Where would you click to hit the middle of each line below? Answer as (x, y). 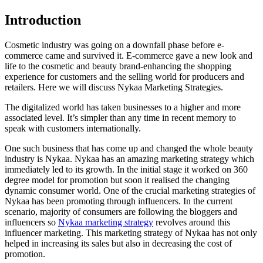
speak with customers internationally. (74, 129)
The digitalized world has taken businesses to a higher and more (123, 107)
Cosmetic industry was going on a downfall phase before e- (114, 45)
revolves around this (192, 222)
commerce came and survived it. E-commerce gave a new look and (129, 56)
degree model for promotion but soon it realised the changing (117, 180)
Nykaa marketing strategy (106, 222)
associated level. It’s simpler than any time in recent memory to (120, 118)
